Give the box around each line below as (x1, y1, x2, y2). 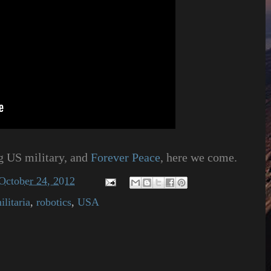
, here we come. (160, 150, 237, 164)
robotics (36, 195, 71, 208)
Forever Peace (91, 150, 160, 164)
